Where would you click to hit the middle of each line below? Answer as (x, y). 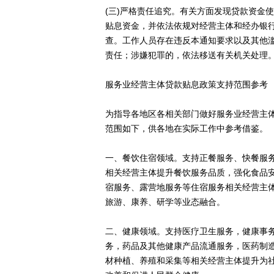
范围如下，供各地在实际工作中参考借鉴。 (187, 128)
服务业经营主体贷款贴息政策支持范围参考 (187, 84)
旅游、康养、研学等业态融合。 (165, 202)
